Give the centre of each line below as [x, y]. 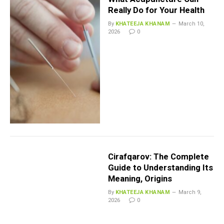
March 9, [190, 192]
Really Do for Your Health [156, 10]
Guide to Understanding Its [160, 167]
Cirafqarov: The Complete [158, 156]
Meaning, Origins [140, 178]
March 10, [192, 24]
